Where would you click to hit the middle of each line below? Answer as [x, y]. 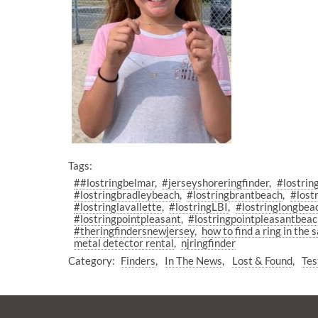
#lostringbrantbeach [235, 195]
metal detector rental [124, 243]
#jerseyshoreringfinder [216, 183]
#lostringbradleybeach [126, 195]
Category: [92, 260]
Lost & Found [262, 260]
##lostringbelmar [114, 183]
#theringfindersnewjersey [134, 231]
